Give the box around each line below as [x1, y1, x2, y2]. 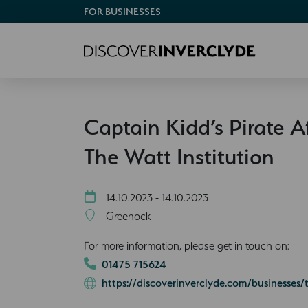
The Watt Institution [84, 142, 274, 170]
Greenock [103, 209, 151, 223]
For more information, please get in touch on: [84, 239, 289, 252]
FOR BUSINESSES [84, 5, 161, 18]
